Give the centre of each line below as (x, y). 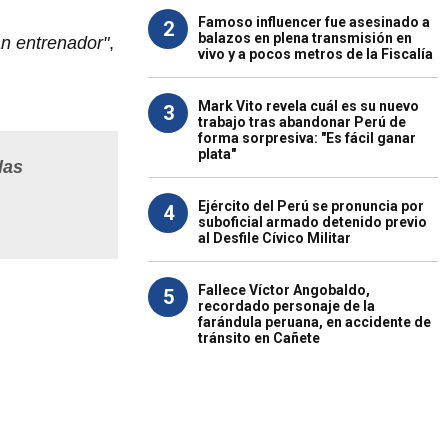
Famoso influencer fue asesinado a (314, 22)
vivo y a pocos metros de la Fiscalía (315, 54)
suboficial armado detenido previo (312, 222)
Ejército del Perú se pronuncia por (311, 206)
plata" (217, 154)
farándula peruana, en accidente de (314, 322)
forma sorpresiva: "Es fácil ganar (307, 138)
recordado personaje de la (286, 306)
